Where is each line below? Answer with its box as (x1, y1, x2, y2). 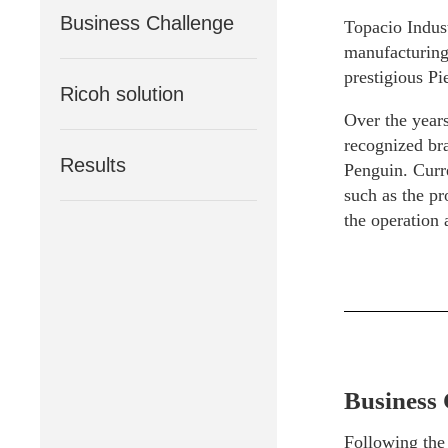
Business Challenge (60, 12, 234, 34)
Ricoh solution (60, 83, 184, 105)
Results (60, 154, 126, 176)
